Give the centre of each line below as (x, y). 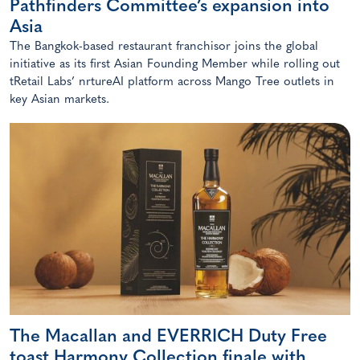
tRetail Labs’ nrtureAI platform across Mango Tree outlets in (172, 82)
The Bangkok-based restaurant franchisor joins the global (164, 47)
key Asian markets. (59, 100)
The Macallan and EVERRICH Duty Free (168, 337)
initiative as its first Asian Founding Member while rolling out (175, 64)
